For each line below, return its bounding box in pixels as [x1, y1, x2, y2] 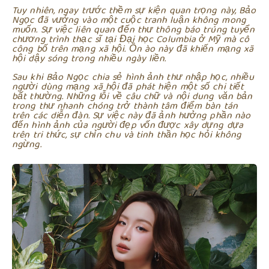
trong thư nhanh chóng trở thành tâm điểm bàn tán [12, 98, 238, 113]
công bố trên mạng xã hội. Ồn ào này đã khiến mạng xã [12, 41, 254, 57]
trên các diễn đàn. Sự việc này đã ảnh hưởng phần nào [12, 107, 251, 123]
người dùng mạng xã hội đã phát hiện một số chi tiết [12, 79, 244, 94]
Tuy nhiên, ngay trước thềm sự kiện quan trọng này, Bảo [12, 3, 256, 19]
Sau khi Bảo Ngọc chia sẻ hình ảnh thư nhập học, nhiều [12, 69, 255, 85]
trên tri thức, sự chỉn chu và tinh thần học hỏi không [12, 127, 242, 142]
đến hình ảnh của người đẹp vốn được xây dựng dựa [12, 117, 243, 133]
